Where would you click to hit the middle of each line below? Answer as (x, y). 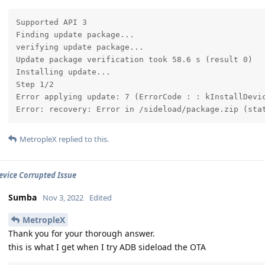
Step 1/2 (35, 85)
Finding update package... (75, 35)
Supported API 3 (51, 22)
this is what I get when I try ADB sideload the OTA (107, 247)
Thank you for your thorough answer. (82, 234)
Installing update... (63, 72)
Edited (101, 197)
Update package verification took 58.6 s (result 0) (134, 60)
